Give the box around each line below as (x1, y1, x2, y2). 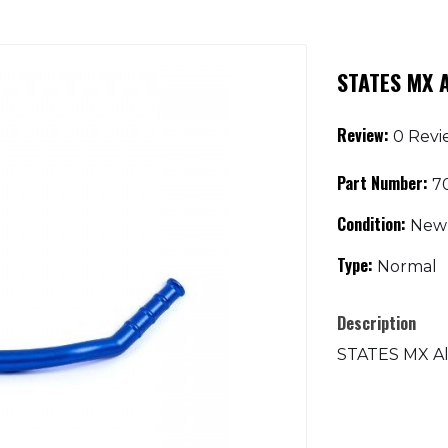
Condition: (336, 212, 406, 236)
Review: (336, 123, 389, 147)
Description (336, 311, 416, 335)
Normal (372, 257, 437, 276)
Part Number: (336, 171, 428, 195)
